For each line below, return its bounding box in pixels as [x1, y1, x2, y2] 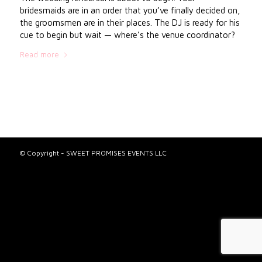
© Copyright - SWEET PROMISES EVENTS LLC [19, 148, 167, 157]
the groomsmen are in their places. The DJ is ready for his [19, 17, 240, 27]
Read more [19, 49, 59, 59]
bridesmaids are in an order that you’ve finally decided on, [19, 5, 240, 15]
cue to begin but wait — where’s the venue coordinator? [19, 29, 235, 40]
